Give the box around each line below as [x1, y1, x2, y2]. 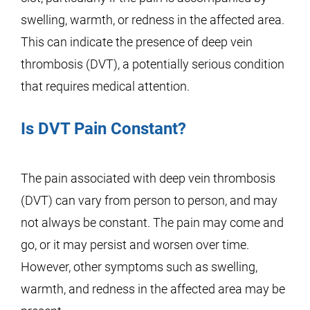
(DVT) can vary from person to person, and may [21, 193, 277, 208]
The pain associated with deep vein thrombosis [21, 171, 275, 185]
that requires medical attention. [21, 79, 190, 93]
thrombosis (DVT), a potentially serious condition [21, 57, 284, 71]
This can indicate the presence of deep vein [21, 35, 253, 49]
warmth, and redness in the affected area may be [21, 282, 285, 296]
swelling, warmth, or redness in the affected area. [21, 12, 284, 27]
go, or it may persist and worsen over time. [21, 237, 249, 252]
